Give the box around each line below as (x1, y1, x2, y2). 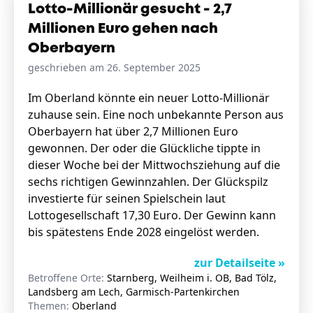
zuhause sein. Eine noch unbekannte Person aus (28, 107, 284, 122)
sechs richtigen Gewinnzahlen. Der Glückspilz (28, 174, 268, 189)
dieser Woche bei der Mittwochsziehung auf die (28, 157, 280, 173)
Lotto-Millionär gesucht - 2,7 (28, 3, 232, 16)
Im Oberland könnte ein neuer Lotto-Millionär (28, 90, 270, 105)
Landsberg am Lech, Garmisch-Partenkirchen (28, 285, 240, 298)
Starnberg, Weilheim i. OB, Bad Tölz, (107, 271, 277, 284)
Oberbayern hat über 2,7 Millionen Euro (28, 124, 238, 139)
